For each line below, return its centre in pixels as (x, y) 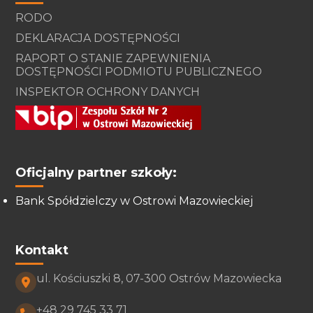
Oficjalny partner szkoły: (96, 173)
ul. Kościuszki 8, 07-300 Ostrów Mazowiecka (159, 278)
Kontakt (42, 250)
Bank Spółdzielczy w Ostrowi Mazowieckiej (134, 201)
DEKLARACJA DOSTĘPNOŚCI (98, 38)
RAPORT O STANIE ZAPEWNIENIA (113, 58)
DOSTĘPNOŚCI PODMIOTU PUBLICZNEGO (139, 72)
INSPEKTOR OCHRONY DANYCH (108, 92)
